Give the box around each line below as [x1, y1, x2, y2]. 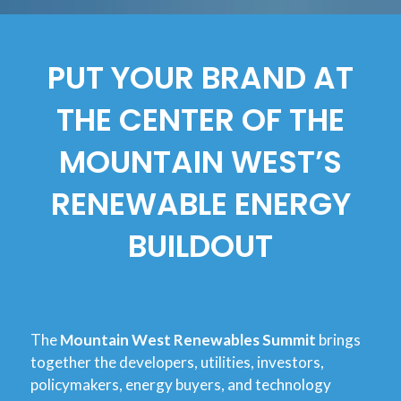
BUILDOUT [128, 224, 273, 268]
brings [316, 329, 361, 349]
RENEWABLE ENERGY [50, 182, 351, 226]
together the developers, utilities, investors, [30, 352, 324, 371]
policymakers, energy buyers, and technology [30, 374, 331, 394]
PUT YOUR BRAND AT [47, 55, 354, 99]
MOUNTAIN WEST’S [59, 140, 342, 183]
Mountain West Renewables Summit [60, 329, 316, 349]
